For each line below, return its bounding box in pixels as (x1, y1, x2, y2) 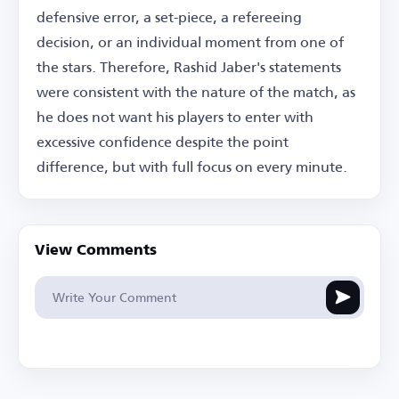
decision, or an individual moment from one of (37, 27, 344, 55)
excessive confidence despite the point (37, 126, 289, 155)
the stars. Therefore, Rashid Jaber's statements (37, 52, 341, 80)
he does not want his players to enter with (37, 102, 313, 130)
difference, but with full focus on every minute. (37, 151, 347, 180)
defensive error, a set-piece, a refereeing (37, 2, 302, 30)
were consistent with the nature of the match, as (37, 77, 355, 105)
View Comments (35, 243, 157, 258)
